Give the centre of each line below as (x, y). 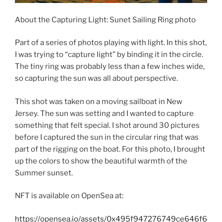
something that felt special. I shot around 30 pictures (107, 125)
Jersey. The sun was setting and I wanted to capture (104, 113)
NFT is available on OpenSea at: (69, 196)
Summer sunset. (44, 173)
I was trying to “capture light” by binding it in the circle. (109, 55)
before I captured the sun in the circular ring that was (107, 137)
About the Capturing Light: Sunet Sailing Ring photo (105, 20)
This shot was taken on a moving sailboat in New (99, 101)
